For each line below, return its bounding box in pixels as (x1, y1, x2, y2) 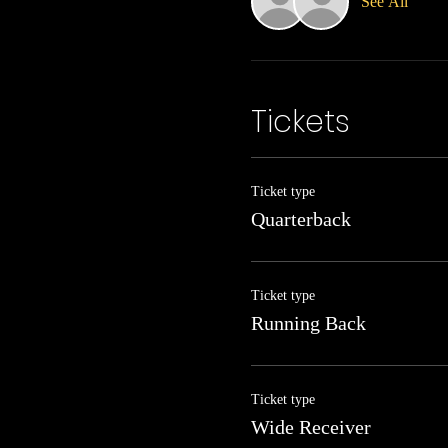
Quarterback (250, 207, 351, 230)
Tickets (250, 100, 350, 143)
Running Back (250, 311, 366, 334)
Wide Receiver (250, 415, 371, 438)
